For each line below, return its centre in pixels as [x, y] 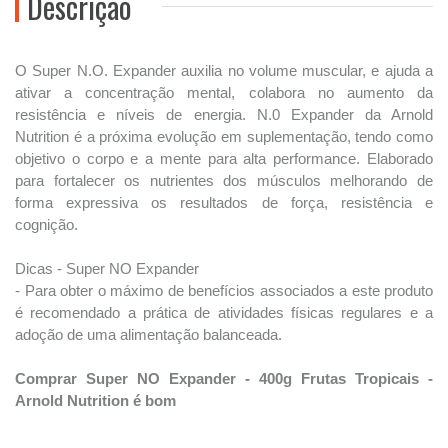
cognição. [46, 224]
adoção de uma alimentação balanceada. [148, 334]
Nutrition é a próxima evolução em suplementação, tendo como [224, 136]
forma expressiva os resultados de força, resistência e [224, 202]
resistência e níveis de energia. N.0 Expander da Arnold [224, 114]
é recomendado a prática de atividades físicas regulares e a [224, 312]
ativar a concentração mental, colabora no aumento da [224, 92]
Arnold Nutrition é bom [95, 400]
